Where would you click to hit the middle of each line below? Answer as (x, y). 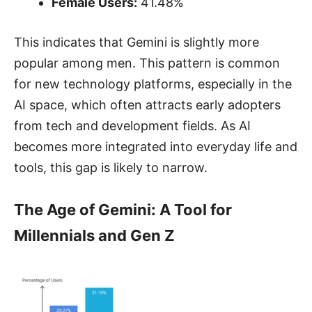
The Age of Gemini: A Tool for (123, 209)
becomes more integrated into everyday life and (156, 146)
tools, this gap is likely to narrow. (111, 167)
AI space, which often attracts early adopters (147, 104)
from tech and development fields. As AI (132, 125)
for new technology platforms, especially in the (153, 84)
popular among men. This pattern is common (147, 63)
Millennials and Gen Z (94, 235)
